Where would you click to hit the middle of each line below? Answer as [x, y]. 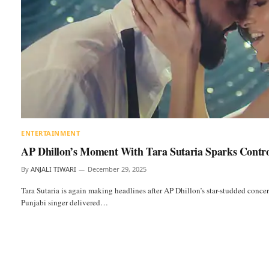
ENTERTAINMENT [51, 133]
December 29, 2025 [117, 169]
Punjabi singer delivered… [65, 203]
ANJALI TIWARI [53, 169]
